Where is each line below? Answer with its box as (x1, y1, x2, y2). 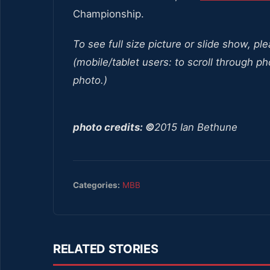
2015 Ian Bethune (154, 121, 237, 133)
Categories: (73, 180, 120, 190)
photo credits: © (73, 121, 154, 133)
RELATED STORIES (53, 241, 159, 256)
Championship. (73, 7, 144, 20)
